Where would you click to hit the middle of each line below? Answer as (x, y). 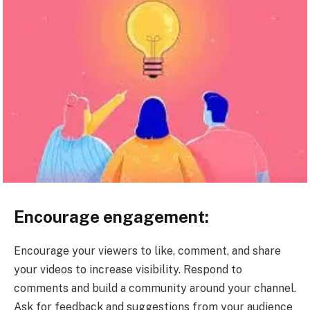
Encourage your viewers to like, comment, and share (147, 251)
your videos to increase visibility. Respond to (128, 270)
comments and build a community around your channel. (155, 289)
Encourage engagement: (111, 217)
